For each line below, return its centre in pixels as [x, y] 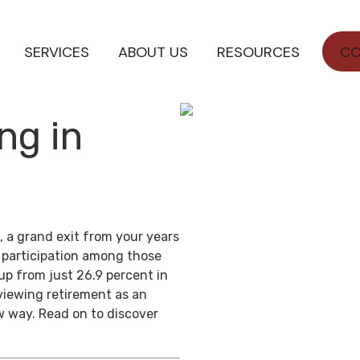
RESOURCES [259, 52]
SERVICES [57, 52]
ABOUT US [153, 52]
